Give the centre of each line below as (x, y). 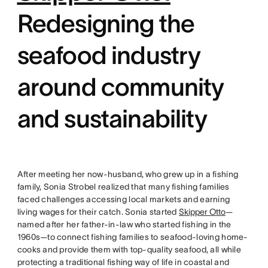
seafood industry (109, 55)
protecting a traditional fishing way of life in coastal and (123, 262)
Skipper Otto (202, 212)
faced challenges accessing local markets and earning (124, 199)
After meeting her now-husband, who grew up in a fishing (128, 174)
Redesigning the (106, 23)
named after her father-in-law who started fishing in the (124, 224)
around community (121, 87)
